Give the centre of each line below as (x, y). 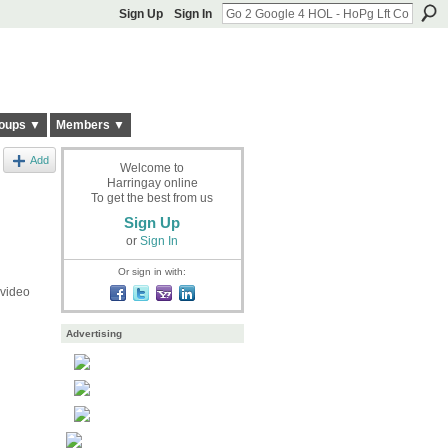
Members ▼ (90, 125)
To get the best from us (152, 197)
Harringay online (152, 182)
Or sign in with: (152, 271)
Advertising (93, 334)
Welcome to (152, 167)
